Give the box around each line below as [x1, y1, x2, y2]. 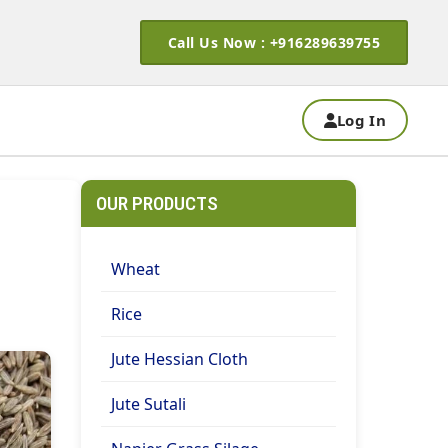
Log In [337, 110, 386, 130]
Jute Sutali [111, 393, 186, 415]
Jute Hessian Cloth [111, 348, 248, 370]
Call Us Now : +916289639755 [167, 33, 380, 52]
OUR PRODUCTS [96, 192, 218, 215]
